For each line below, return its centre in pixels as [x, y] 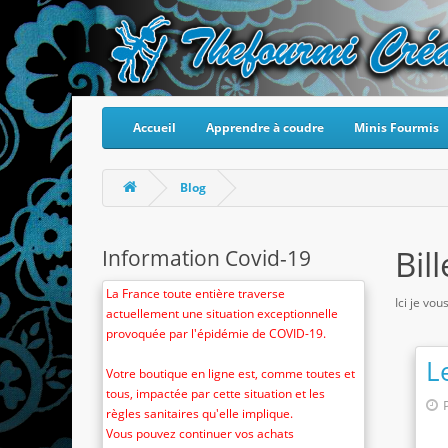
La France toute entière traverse [195, 293]
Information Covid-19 [206, 258]
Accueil [154, 127]
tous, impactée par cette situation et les [215, 393]
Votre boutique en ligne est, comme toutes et [230, 373]
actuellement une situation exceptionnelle [222, 313]
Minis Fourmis [396, 127]
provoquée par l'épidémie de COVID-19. [216, 333]
